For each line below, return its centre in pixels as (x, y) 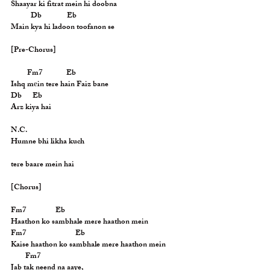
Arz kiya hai (31, 108)
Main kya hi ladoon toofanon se (63, 28)
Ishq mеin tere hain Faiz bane (60, 85)
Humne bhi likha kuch (48, 142)
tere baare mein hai (42, 165)
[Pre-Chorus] (33, 51)
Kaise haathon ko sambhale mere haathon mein (88, 245)
